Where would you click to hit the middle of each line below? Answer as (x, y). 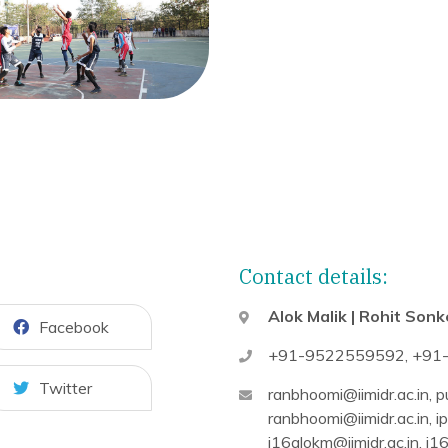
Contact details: (313, 276)
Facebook (74, 326)
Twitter (65, 387)
